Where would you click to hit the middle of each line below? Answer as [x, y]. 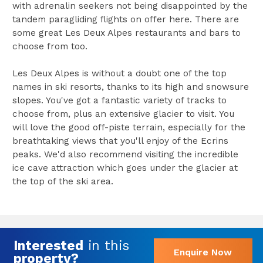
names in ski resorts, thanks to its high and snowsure [130, 87]
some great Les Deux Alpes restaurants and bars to [126, 33]
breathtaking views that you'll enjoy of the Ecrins [120, 141]
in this [106, 245]
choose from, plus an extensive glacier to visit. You [123, 114]
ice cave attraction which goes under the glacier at [125, 168]
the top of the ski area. [63, 181]
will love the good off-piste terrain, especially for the [129, 127]
